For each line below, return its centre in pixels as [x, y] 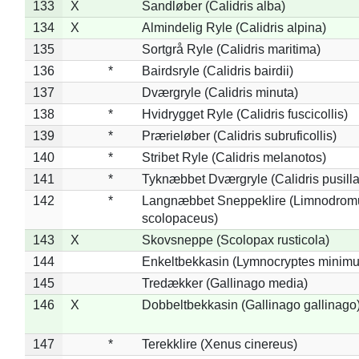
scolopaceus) [179, 218]
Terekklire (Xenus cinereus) [219, 344]
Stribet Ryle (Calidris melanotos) [234, 157]
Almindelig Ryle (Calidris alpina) [234, 27]
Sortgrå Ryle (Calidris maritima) [231, 49]
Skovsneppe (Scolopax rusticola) [235, 240]
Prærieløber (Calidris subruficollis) [239, 135]
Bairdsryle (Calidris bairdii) [217, 71]
